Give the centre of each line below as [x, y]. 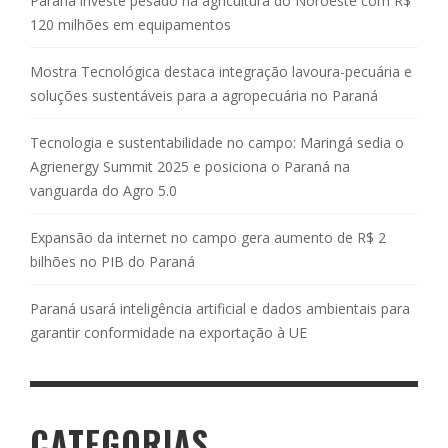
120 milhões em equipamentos [130, 24]
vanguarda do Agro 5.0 [103, 190]
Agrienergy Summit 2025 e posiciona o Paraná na [190, 166]
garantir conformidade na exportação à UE [168, 332]
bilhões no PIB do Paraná [112, 261]
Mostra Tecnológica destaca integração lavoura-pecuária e [221, 71]
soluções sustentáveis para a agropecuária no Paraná [204, 95]
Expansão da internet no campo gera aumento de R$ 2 [208, 237]
